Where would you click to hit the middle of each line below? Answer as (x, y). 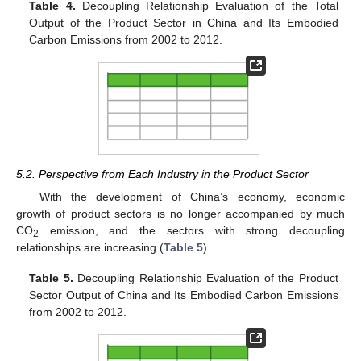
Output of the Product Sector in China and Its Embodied (184, 22)
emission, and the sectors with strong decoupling (192, 230)
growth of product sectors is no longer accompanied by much (180, 213)
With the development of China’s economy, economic (192, 196)
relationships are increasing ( (90, 247)
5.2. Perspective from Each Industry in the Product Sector (162, 174)
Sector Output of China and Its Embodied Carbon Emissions (184, 295)
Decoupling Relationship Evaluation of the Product (205, 278)
